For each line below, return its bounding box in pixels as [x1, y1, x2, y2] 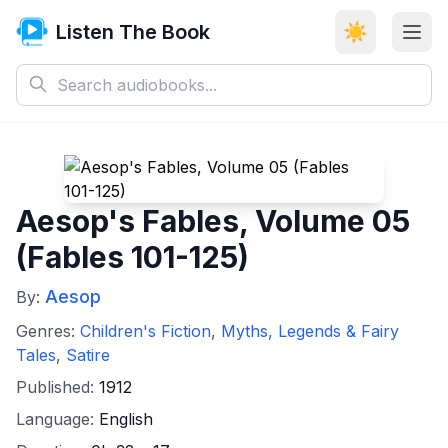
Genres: [16, 321, 80, 341]
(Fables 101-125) [16, 239, 249, 275]
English [99, 409, 153, 429]
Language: [16, 409, 99, 429]
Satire [66, 345, 110, 365]
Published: [16, 377, 99, 397]
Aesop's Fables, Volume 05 [16, 203, 410, 239]
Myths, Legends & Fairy [221, 321, 399, 341]
